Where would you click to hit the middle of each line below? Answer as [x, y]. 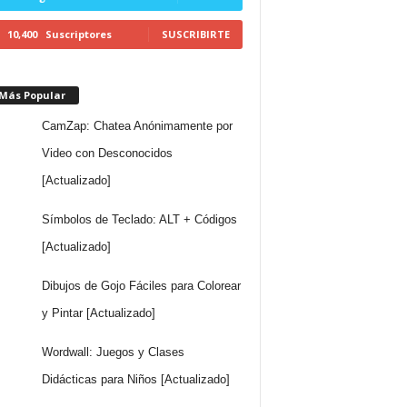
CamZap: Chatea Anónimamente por [138, 125]
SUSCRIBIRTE [195, 34]
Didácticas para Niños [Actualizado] [136, 379]
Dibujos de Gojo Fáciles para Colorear [142, 285]
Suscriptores [78, 34]
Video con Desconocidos [108, 153]
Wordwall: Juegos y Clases [114, 352]
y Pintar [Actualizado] [99, 313]
